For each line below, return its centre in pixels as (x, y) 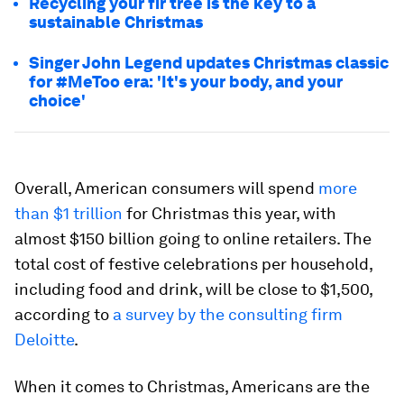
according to (64, 314)
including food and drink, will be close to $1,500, (193, 289)
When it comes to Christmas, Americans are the (192, 386)
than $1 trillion (69, 213)
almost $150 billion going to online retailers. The (193, 239)
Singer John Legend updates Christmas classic (209, 63)
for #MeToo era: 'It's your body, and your (186, 82)
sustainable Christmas (116, 22)
